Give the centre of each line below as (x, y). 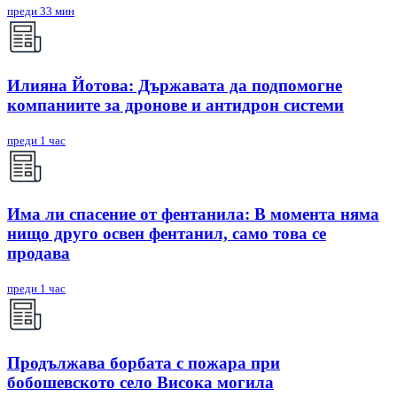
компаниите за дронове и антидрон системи (175, 105)
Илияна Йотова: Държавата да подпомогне (175, 85)
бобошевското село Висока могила (140, 382)
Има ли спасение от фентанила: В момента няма (193, 214)
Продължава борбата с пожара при (144, 362)
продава (39, 253)
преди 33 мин (41, 12)
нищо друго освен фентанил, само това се (167, 234)
